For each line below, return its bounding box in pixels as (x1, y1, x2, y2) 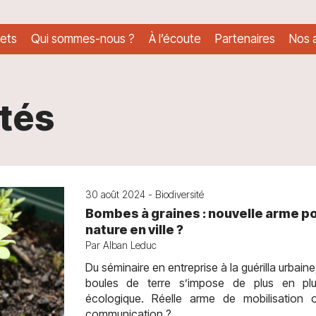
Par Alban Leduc (85, 239, 157, 251)
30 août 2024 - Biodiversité (85, 188, 204, 200)
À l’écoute (149, 31, 201, 46)
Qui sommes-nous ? (31, 31, 135, 46)
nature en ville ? (85, 222, 183, 237)
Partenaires (215, 31, 275, 46)
